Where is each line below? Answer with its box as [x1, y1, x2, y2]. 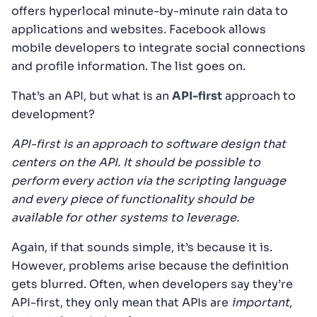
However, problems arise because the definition [11, 258, 289, 273]
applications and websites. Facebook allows [11, 21, 266, 37]
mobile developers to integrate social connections [11, 40, 306, 55]
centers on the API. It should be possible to [11, 154, 260, 170]
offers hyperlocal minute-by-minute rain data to [11, 3, 288, 18]
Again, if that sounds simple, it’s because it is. [11, 239, 272, 255]
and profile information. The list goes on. [11, 58, 246, 74]
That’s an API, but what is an [11, 88, 172, 103]
